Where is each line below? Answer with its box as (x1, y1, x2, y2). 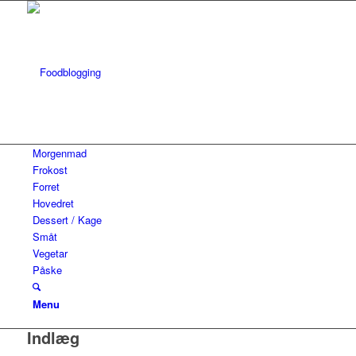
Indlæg (26, 326, 79, 349)
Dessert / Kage (32, 212, 102, 227)
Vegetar (32, 246, 68, 261)
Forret (32, 179, 60, 194)
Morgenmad (32, 145, 87, 161)
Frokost (32, 162, 68, 177)
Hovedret (32, 195, 74, 211)
